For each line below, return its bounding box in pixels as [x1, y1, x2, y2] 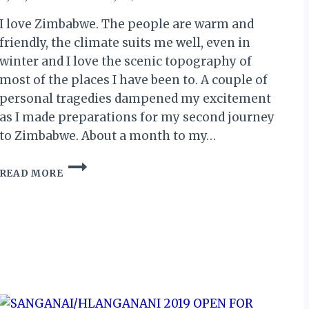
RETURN [62, 187, 107, 199]
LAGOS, [62, 216, 103, 228]
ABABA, [62, 245, 103, 257]
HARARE [62, 259, 108, 272]
